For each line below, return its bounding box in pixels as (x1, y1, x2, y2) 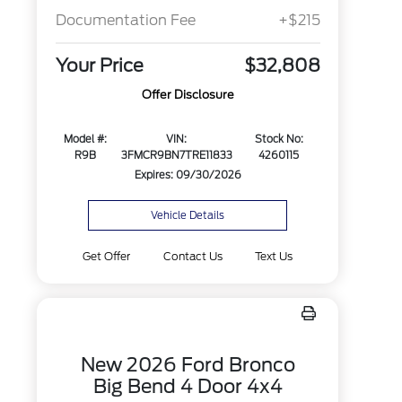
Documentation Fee (55, 12, 196, 30)
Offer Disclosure (141, 88, 234, 102)
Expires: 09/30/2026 (134, 169, 241, 182)
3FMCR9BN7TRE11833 (120, 149, 232, 162)
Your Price (55, 55, 144, 77)
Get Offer (83, 249, 131, 263)
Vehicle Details (151, 209, 225, 222)
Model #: (64, 133, 108, 146)
